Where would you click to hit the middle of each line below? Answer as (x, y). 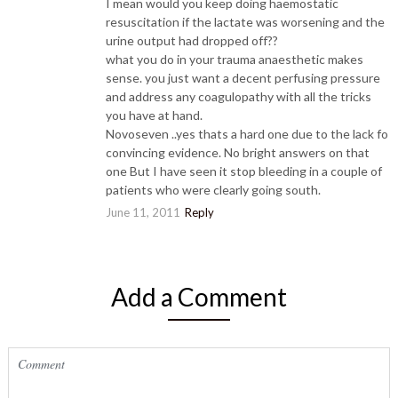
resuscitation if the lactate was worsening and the (245, 22)
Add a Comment (199, 297)
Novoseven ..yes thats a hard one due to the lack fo (247, 134)
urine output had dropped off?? (191, 41)
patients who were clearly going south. (213, 190)
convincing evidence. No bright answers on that (237, 153)
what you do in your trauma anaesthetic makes (234, 60)
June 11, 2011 (143, 213)
